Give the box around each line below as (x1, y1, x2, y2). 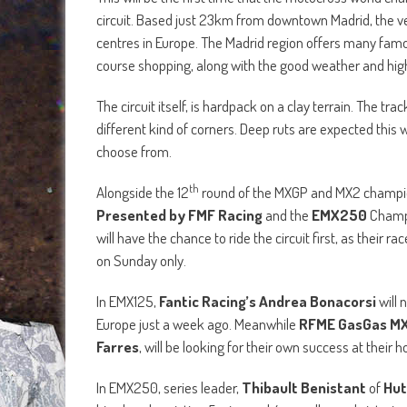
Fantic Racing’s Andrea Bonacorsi (159, 291, 376, 311)
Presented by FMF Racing (96, 204, 265, 224)
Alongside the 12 (96, 182, 189, 202)
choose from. (96, 141, 172, 161)
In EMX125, (96, 291, 159, 311)
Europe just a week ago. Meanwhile (96, 313, 299, 333)
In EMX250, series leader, (96, 377, 242, 397)
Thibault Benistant (242, 377, 369, 397)
